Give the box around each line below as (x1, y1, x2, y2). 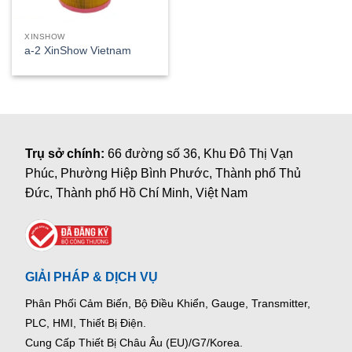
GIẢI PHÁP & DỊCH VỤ (25, 269, 159, 284)
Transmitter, (248, 296, 311, 310)
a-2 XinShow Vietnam (24, 45, 132, 57)
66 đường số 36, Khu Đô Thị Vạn (108, 147, 294, 161)
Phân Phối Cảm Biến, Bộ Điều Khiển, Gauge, (25, 296, 249, 310)
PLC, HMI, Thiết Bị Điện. (25, 316, 147, 329)
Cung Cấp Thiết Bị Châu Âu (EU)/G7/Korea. (25, 335, 244, 349)
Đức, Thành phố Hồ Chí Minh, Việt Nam (25, 186, 248, 200)
